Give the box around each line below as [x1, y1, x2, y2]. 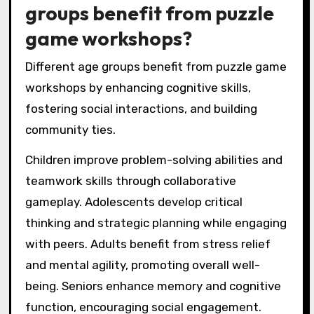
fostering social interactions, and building [25, 101, 257, 116]
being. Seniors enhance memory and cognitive [25, 278, 281, 293]
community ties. [25, 122, 116, 137]
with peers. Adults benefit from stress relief [25, 236, 271, 251]
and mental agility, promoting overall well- [25, 257, 260, 272]
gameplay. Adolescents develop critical [25, 194, 243, 209]
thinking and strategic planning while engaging [25, 215, 287, 230]
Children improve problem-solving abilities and [25, 152, 282, 167]
